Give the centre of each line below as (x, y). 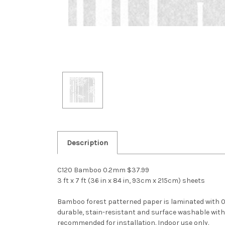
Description (87, 142)
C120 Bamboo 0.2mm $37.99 (103, 170)
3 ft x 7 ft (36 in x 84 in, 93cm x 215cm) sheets (131, 180)
